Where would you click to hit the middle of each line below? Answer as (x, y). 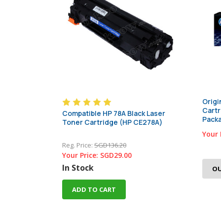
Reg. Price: (78, 145)
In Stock (78, 167)
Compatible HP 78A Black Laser (114, 113)
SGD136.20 (110, 145)
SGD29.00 (116, 155)
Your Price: (81, 155)
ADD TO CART (94, 189)
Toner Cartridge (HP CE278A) (112, 122)
